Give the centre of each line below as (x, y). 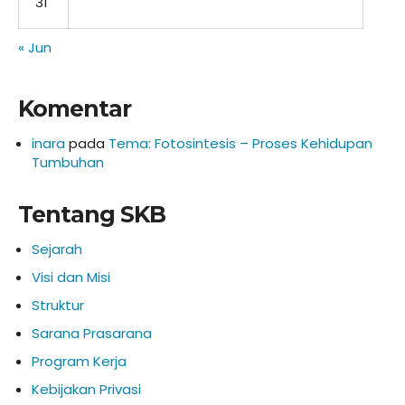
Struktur (58, 305)
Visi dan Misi (71, 277)
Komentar (75, 108)
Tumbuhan (68, 162)
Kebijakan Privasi (86, 389)
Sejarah (57, 249)
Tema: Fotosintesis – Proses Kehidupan (240, 143)
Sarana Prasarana (92, 333)
